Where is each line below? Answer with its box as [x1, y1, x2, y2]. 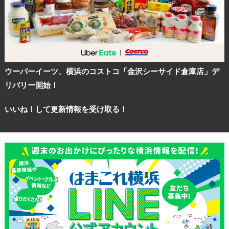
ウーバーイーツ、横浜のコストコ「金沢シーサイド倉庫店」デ [4, 67, 219, 76]
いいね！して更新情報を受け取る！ [4, 105, 127, 114]
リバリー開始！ [4, 81, 58, 90]
